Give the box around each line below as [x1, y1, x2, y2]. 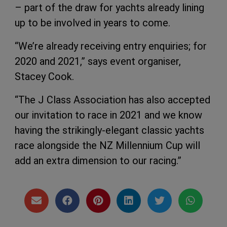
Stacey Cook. [15, 70, 74, 83]
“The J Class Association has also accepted [15, 93, 210, 106]
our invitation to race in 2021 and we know [15, 108, 202, 121]
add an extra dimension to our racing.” [15, 154, 181, 167]
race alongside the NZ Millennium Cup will [15, 139, 200, 152]
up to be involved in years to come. [15, 16, 170, 29]
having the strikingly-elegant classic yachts [15, 124, 204, 136]
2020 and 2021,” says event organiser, [15, 55, 181, 67]
